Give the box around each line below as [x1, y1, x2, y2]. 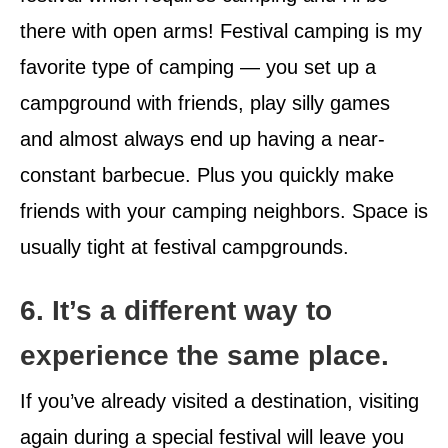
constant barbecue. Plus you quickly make [20, 164, 394, 187]
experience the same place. [20, 340, 389, 372]
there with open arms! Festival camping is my [20, 20, 422, 43]
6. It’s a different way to [20, 295, 332, 327]
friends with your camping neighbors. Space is [20, 200, 428, 223]
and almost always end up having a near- [20, 128, 385, 151]
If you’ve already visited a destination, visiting [20, 390, 419, 413]
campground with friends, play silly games [20, 92, 390, 115]
